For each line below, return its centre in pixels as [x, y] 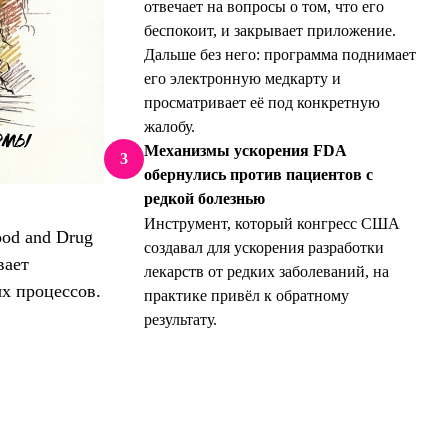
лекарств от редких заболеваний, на [266, 271]
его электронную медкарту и [242, 78]
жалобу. [169, 126]
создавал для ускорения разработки [264, 247]
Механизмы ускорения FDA [245, 150]
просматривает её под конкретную [262, 102]
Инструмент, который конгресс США [272, 223]
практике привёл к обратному [246, 295]
